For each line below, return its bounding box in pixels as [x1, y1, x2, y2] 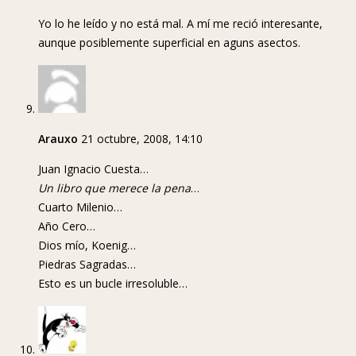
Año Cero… [38, 219, 95, 234]
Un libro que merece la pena [38, 180, 191, 196]
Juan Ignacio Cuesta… [38, 161, 149, 177]
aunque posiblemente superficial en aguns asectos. [38, 35, 300, 51]
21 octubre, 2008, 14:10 [81, 131, 203, 147]
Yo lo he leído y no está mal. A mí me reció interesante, [38, 16, 323, 32]
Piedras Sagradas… [38, 257, 136, 273]
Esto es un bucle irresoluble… [38, 276, 188, 292]
